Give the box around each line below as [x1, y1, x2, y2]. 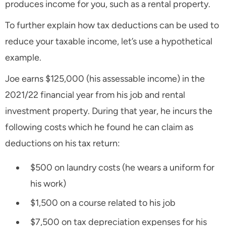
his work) [30, 178, 66, 190]
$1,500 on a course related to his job [30, 197, 176, 209]
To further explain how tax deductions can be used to [5, 20, 219, 31]
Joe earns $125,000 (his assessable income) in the [5, 73, 205, 85]
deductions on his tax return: [5, 138, 120, 149]
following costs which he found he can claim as [5, 122, 193, 133]
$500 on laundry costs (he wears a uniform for [30, 162, 214, 174]
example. [5, 52, 41, 64]
